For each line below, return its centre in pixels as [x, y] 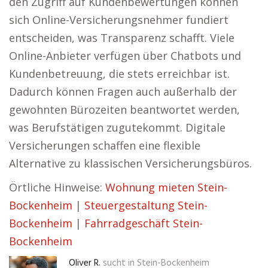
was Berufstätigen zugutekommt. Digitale [117, 127]
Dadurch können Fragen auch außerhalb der [123, 92]
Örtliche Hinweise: [57, 187]
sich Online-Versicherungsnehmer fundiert [119, 20]
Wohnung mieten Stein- [166, 187]
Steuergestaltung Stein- [146, 205]
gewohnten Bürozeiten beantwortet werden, [124, 109]
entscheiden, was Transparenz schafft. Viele [122, 38]
